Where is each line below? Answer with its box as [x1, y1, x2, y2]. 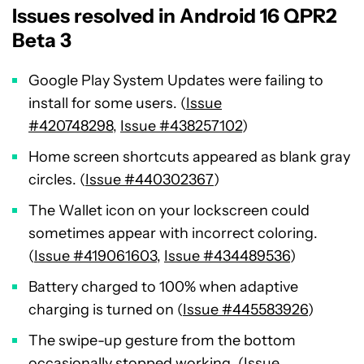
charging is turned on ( [28, 301, 183, 319]
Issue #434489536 [164, 247, 290, 266]
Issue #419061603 [34, 247, 157, 266]
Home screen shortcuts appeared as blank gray [28, 148, 350, 167]
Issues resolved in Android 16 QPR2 [12, 4, 337, 28]
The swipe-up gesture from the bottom [28, 331, 296, 350]
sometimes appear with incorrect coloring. [28, 224, 318, 243]
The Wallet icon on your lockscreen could [28, 201, 310, 220]
